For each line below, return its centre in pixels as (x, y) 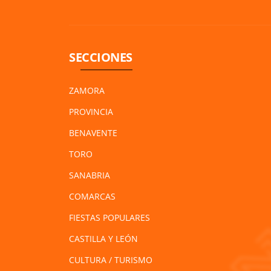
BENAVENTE (93, 132)
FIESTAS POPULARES (109, 217)
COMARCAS (92, 196)
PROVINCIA (91, 111)
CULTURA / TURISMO (111, 260)
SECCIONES (101, 57)
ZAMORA (87, 90)
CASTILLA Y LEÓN (103, 238)
